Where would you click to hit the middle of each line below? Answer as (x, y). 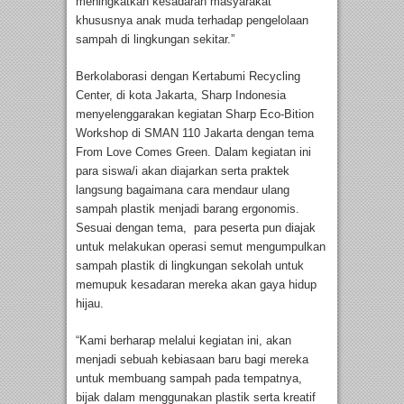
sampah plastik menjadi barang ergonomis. (188, 208)
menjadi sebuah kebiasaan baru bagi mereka (192, 359)
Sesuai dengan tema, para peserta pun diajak (196, 227)
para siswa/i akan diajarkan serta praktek (183, 170)
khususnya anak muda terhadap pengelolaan (192, 20)
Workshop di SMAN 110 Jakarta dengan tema (195, 133)
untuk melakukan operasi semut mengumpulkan (201, 246)
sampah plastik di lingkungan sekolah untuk (190, 265)
